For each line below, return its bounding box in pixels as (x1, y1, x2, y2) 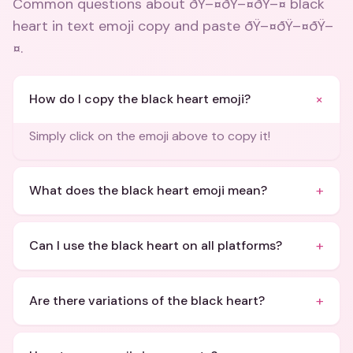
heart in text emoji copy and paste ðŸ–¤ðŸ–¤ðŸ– (13, 17, 333, 35)
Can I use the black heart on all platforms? (29, 237, 282, 254)
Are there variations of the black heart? (29, 292, 265, 309)
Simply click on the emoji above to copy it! (29, 128, 270, 144)
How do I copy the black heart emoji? (29, 91, 251, 107)
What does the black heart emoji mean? (29, 182, 267, 199)
